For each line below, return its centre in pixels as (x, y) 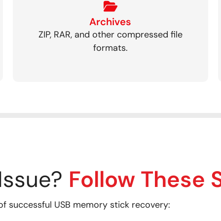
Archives (110, 21)
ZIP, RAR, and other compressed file (110, 34)
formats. (110, 48)
